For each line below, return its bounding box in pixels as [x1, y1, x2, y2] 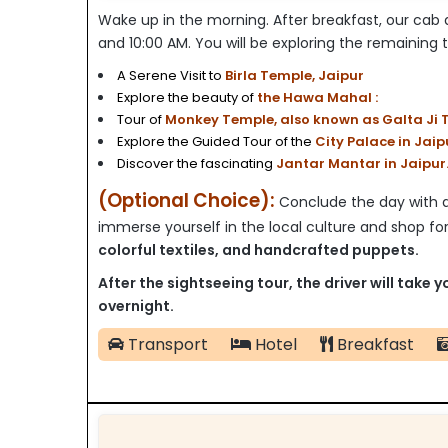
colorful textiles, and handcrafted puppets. [98, 239, 419, 260]
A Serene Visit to [117, 65, 222, 85]
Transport [124, 332, 208, 356]
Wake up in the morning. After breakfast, [98, 9, 382, 30]
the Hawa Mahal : [257, 87, 378, 107]
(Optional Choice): [98, 186, 279, 214]
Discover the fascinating [117, 153, 273, 173]
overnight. [98, 295, 174, 316]
